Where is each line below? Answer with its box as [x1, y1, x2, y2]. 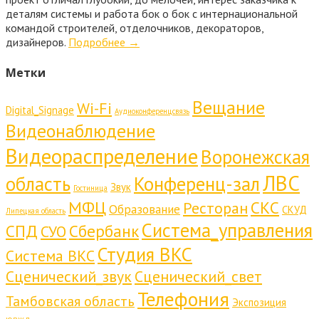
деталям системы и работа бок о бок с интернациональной [6, 6, 298, 21]
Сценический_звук [6, 266, 132, 286]
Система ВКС [6, 245, 95, 266]
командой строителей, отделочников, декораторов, [6, 21, 263, 36]
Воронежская [201, 144, 310, 169]
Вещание [192, 95, 265, 119]
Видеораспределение [6, 142, 198, 169]
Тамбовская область [6, 291, 135, 310]
